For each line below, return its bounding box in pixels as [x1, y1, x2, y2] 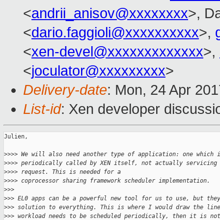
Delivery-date [23, 82, 107, 98]
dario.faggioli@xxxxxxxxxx [31, 25, 199, 41]
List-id [23, 101, 61, 117]
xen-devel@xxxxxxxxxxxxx [31, 44, 203, 60]
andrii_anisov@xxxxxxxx [31, 5, 188, 22]
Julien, [4, 133, 28, 140]
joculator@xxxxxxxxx [31, 63, 165, 79]
